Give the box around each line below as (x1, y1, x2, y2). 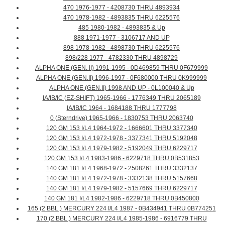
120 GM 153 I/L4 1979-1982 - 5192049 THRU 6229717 (46, 145, 197, 152)
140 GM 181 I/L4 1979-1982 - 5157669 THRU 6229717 (46, 185, 197, 192)
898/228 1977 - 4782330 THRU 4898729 (65, 54, 178, 62)
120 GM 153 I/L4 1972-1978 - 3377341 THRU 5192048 (46, 135, 197, 142)
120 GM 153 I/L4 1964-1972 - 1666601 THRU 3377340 (46, 125, 197, 132)
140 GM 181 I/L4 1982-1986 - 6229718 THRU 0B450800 (44, 195, 199, 202)
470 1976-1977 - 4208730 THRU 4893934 (63, 4, 180, 12)
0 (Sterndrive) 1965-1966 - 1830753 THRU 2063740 (50, 115, 193, 122)
